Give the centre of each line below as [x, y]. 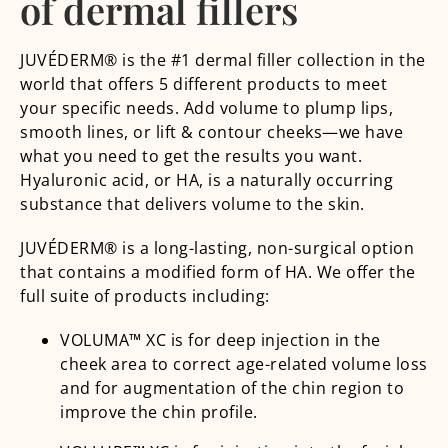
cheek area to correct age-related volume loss [244, 363]
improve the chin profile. [159, 411]
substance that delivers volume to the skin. [192, 203]
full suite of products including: [145, 295]
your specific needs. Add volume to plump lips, [206, 107]
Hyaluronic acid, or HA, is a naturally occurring [206, 179]
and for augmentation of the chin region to [232, 387]
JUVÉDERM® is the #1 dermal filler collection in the [223, 59]
